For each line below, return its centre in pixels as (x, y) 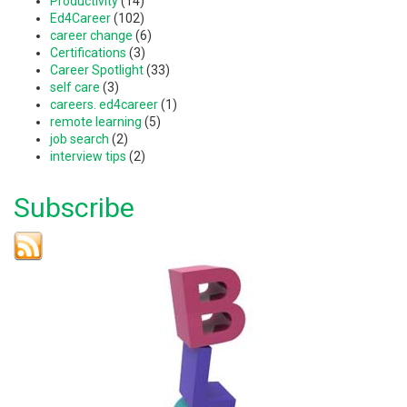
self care (75, 87)
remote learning (96, 121)
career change (91, 35)
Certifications (88, 52)
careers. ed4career (104, 104)
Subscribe (74, 207)
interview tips (88, 156)
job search (79, 139)
